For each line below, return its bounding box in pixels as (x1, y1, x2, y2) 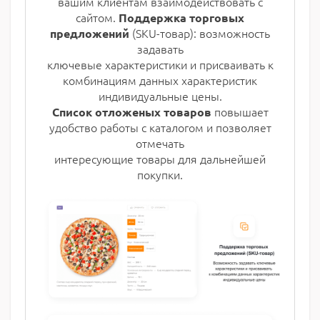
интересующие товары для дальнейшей (54, 151, 266, 167)
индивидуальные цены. (98, 88, 222, 104)
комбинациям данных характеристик (63, 72, 257, 89)
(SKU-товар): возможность (129, 25, 270, 41)
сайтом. (76, 9, 119, 26)
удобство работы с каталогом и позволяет (49, 119, 271, 136)
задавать (136, 41, 184, 57)
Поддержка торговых (119, 10, 244, 26)
